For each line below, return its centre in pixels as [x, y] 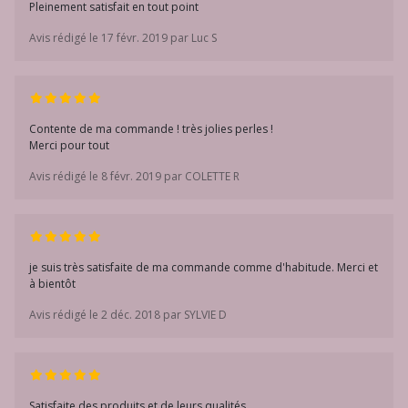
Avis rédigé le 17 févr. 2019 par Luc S [123, 38]
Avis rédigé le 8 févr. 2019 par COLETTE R [134, 176]
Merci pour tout [69, 145]
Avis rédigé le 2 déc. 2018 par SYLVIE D [128, 315]
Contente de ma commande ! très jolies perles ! [151, 129]
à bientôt [52, 284]
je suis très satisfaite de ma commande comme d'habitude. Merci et [204, 267]
